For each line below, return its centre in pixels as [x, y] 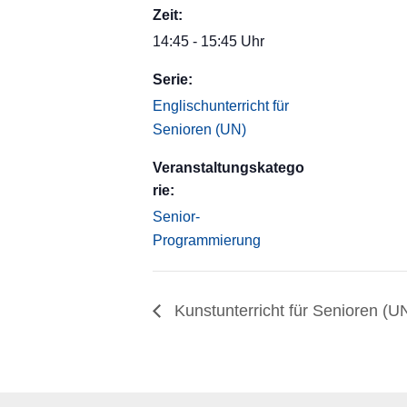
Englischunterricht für [221, 106]
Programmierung [207, 240]
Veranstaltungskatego [228, 168]
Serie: [173, 79]
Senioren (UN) [199, 129]
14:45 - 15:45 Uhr [208, 41]
